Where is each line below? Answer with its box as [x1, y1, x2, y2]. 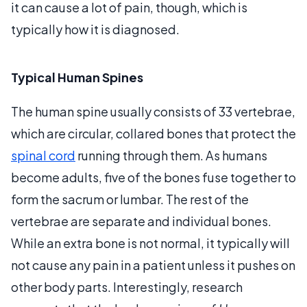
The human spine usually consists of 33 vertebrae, [11, 103, 295, 119]
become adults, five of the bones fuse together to [11, 169, 296, 185]
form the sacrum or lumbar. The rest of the [11, 191, 249, 207]
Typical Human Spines [11, 69, 143, 85]
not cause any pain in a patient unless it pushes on [11, 256, 295, 273]
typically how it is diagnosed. [11, 21, 180, 37]
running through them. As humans [75, 147, 267, 163]
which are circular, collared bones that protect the [11, 125, 296, 141]
